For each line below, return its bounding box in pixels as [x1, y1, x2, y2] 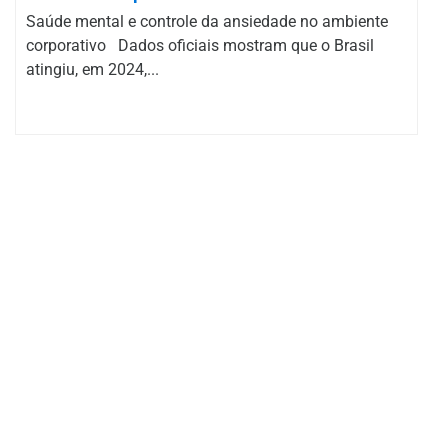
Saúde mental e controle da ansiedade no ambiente [26, 12, 388, 31]
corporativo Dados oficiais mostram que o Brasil [26, 36, 374, 55]
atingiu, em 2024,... [26, 60, 159, 79]
